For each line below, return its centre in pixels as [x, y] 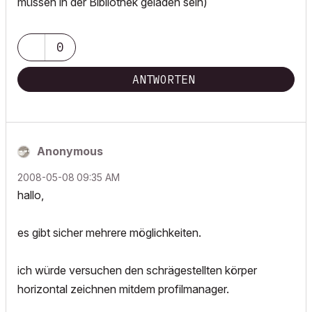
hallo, [31, 195]
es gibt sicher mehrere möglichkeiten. [109, 233]
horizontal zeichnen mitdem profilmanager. [123, 289]
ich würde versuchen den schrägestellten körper [137, 270]
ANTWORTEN [164, 79]
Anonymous [70, 151]
